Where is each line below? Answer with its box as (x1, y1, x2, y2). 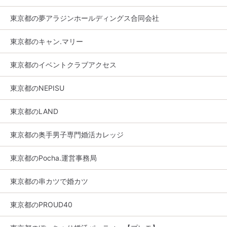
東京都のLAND (10, 107, 58, 116)
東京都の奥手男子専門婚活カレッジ (10, 130, 124, 139)
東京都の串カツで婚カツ (10, 177, 88, 186)
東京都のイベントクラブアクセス (10, 60, 117, 69)
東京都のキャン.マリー (10, 37, 83, 46)
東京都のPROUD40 (10, 200, 72, 209)
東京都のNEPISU (10, 84, 64, 93)
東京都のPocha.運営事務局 (10, 154, 97, 163)
